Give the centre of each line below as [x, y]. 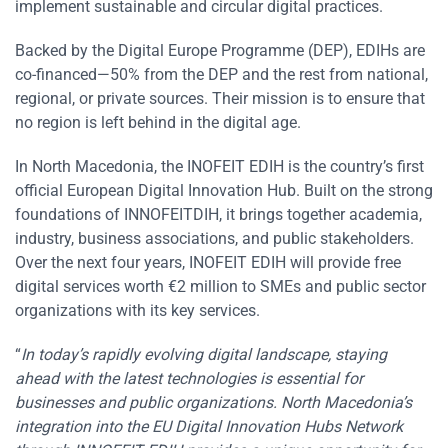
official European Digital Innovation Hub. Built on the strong [224, 191]
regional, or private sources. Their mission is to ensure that [220, 99]
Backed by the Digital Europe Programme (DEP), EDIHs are [220, 51]
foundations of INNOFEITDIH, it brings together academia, [218, 215]
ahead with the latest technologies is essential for [189, 379]
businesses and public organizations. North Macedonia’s [213, 403]
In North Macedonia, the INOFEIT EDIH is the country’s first [219, 167]
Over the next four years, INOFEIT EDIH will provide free [208, 263]
